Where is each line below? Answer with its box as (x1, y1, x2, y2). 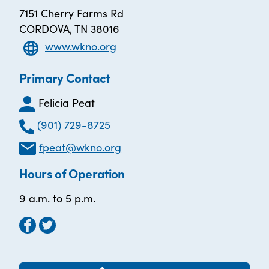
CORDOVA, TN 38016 (19, 21, 119, 36)
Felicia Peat (38, 95, 95, 110)
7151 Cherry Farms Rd (19, 5, 124, 20)
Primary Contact (19, 68, 110, 86)
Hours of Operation (19, 164, 125, 183)
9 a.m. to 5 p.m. (19, 190, 95, 206)
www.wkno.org (45, 38, 116, 54)
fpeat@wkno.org (39, 139, 122, 154)
